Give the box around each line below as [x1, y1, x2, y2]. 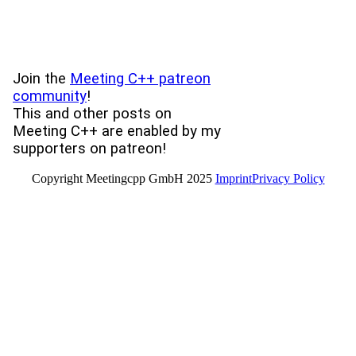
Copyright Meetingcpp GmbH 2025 [31, 172, 215, 186]
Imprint [215, 172, 252, 186]
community [13, 87, 87, 105]
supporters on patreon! [13, 139, 166, 157]
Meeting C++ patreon [70, 69, 211, 87]
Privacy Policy [251, 172, 325, 186]
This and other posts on [13, 104, 172, 122]
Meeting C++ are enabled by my [13, 122, 221, 140]
